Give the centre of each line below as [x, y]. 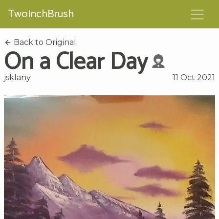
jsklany [17, 77]
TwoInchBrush [41, 14]
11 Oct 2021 [194, 77]
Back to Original [44, 42]
